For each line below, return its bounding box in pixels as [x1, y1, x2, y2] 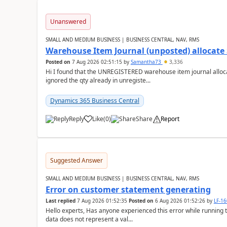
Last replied [45, 197, 75, 204]
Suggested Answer [50, 156, 103, 165]
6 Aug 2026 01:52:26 [155, 197, 205, 204]
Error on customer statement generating [45, 184, 211, 195]
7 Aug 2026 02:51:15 [71, 58, 122, 65]
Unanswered [50, 17, 86, 26]
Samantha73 [130, 58, 163, 65]
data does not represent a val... [45, 215, 133, 223]
